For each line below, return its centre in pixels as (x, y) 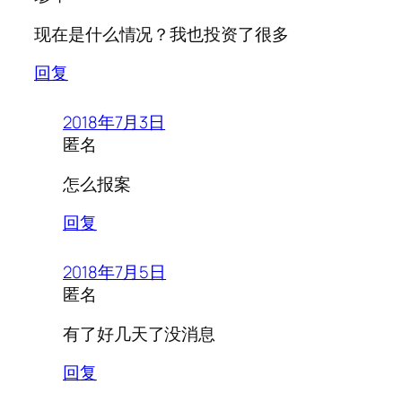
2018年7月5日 (115, 272)
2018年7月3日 (114, 122)
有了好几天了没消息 (140, 333)
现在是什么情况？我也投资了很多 (162, 34)
